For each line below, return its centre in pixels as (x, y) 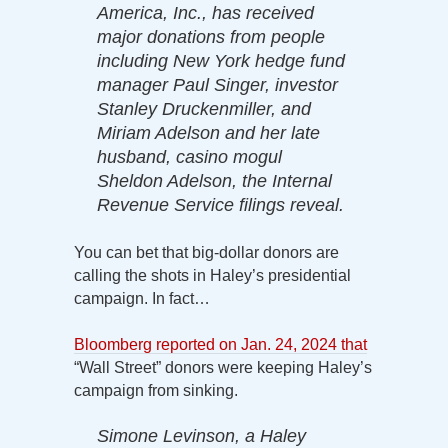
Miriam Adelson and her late (208, 132)
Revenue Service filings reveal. (220, 204)
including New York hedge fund (221, 60)
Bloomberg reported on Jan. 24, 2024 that (220, 344)
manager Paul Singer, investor (217, 84)
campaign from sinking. (156, 390)
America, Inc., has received (205, 12)
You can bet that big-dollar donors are (206, 252)
